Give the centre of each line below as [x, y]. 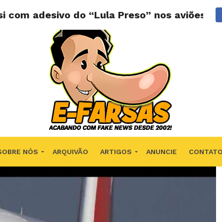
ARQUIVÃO [70, 152]
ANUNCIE [161, 152]
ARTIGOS [116, 152]
